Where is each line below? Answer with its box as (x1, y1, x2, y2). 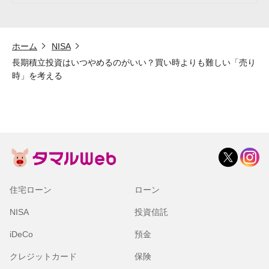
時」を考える (12, 70, 62, 80)
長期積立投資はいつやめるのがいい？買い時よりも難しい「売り (12, 57, 256, 67)
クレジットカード (10, 251, 77, 261)
